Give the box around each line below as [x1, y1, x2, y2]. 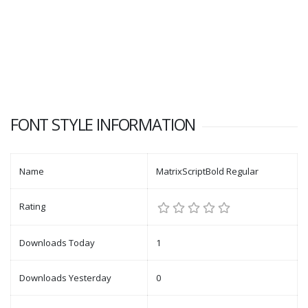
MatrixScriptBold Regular [156, 165, 258, 177]
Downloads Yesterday [19, 272, 111, 284]
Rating [19, 200, 45, 212]
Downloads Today [19, 236, 95, 249]
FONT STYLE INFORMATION [10, 113, 196, 135]
